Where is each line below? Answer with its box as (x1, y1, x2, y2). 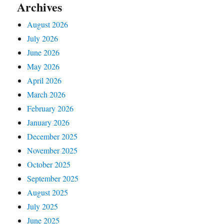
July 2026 (27, 32, 58, 43)
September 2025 (27, 172, 79, 183)
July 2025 (27, 200, 58, 211)
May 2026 (27, 60, 60, 71)
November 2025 (27, 144, 78, 155)
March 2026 (27, 88, 66, 99)
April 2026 (27, 74, 62, 85)
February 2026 (27, 102, 74, 113)
